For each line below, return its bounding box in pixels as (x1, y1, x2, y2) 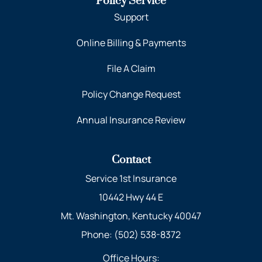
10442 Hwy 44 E (99, 190, 163, 204)
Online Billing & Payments (76, 36, 186, 49)
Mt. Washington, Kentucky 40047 (61, 209, 201, 222)
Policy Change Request (81, 87, 181, 101)
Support (113, 10, 149, 23)
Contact (111, 153, 151, 167)
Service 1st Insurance (85, 171, 177, 185)
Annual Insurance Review (77, 113, 185, 126)
